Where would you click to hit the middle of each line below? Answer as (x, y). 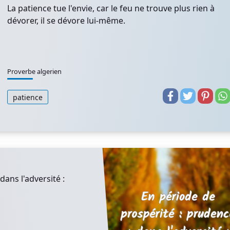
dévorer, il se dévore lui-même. (66, 21)
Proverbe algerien (34, 71)
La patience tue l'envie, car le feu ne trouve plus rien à (111, 8)
